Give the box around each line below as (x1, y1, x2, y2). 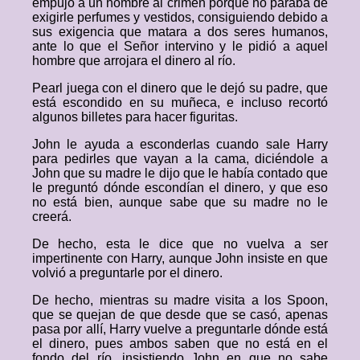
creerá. (32, 210, 72, 223)
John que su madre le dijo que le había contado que (32, 166, 328, 180)
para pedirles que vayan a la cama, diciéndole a (32, 152, 328, 166)
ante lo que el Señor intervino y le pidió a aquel (32, 39, 328, 53)
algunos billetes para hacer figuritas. (32, 110, 238, 124)
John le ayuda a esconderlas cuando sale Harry (32, 137, 328, 151)
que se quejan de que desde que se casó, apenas (32, 308, 328, 321)
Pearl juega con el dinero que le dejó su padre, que (32, 81, 328, 95)
